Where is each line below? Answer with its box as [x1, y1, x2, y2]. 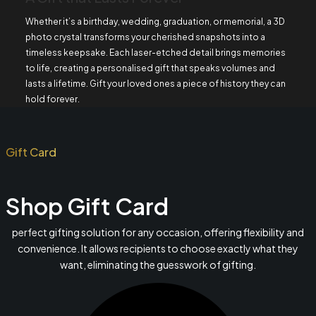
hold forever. [25, 93, 80, 104]
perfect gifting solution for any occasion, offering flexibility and [12, 225, 304, 238]
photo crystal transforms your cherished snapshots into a [25, 31, 265, 42]
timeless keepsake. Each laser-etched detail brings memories [25, 47, 286, 58]
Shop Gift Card [5, 191, 169, 220]
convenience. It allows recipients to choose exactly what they [18, 241, 298, 255]
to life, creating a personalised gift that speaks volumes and [25, 62, 275, 73]
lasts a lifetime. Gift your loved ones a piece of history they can [25, 78, 286, 89]
